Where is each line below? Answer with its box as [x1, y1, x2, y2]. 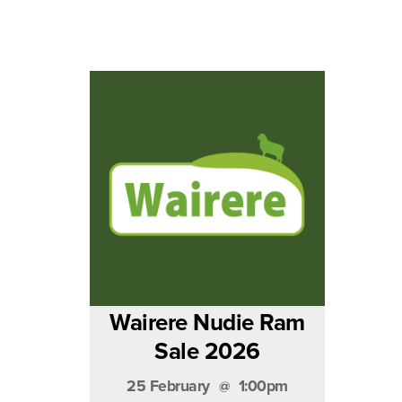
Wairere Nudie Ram [109, 309, 305, 337]
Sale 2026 [154, 337, 260, 366]
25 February [127, 377, 210, 396]
